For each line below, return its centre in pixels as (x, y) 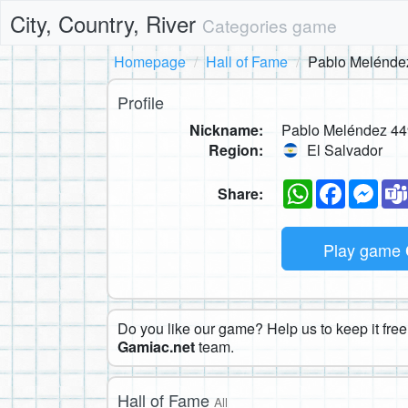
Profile (141, 102)
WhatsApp (346, 186)
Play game (364, 249)
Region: (236, 150)
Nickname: (226, 130)
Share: (240, 193)
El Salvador (343, 150)
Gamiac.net (156, 346)
